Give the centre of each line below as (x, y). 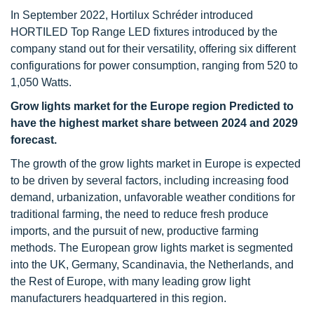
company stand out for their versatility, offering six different (153, 49)
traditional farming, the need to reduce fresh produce (139, 214)
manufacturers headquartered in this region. (118, 298)
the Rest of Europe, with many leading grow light (130, 281)
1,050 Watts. (41, 82)
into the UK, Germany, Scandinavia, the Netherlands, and (152, 265)
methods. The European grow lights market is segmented (152, 248)
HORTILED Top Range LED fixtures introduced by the (144, 32)
